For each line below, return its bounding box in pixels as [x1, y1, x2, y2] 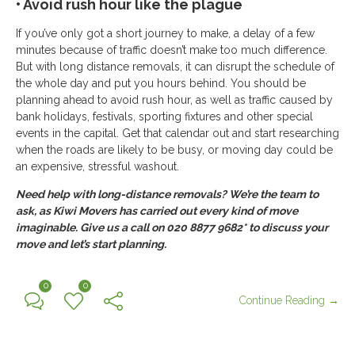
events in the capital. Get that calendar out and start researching [16, 127, 339, 139]
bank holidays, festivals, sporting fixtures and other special [16, 110, 313, 123]
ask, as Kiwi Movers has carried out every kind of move [16, 204, 298, 217]
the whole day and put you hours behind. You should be [16, 77, 306, 90]
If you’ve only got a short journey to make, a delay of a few [16, 27, 315, 40]
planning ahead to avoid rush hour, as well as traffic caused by [16, 94, 333, 106]
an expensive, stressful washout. [16, 160, 179, 173]
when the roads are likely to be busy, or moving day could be [16, 143, 333, 156]
